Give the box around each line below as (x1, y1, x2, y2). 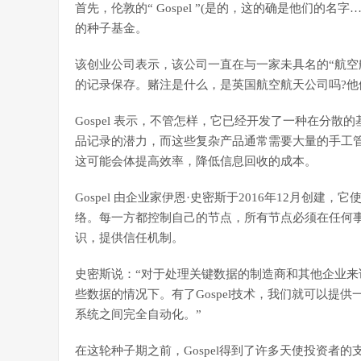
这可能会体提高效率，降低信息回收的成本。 (75, 155, 317, 168)
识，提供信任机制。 (75, 231, 184, 244)
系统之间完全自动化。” (75, 308, 201, 321)
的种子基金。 (75, 22, 147, 35)
